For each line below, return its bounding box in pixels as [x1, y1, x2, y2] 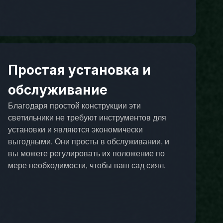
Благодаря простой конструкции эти [8, 101, 141, 110]
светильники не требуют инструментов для [8, 113, 167, 122]
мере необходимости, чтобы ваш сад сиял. [8, 161, 166, 170]
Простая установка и [8, 62, 151, 78]
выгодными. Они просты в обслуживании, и [8, 137, 170, 146]
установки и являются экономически [8, 125, 143, 134]
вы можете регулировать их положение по [8, 149, 165, 158]
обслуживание [8, 82, 108, 98]
